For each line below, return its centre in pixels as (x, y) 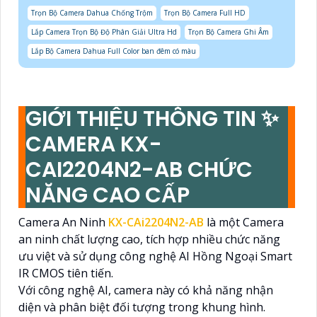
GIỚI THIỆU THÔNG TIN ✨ (152, 119)
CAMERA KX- (94, 145)
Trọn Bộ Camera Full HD (205, 13)
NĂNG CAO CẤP (108, 196)
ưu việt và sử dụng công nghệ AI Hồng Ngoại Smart (155, 257)
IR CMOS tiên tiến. (66, 273)
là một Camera (244, 223)
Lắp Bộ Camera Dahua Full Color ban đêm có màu (114, 51)
